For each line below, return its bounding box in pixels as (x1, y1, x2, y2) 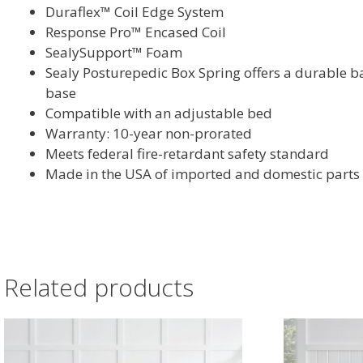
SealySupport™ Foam (45, 43, 182, 62)
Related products (4, 271, 194, 305)
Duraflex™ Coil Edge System (45, 2, 224, 22)
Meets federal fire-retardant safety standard (45, 144, 329, 164)
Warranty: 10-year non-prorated (45, 124, 252, 143)
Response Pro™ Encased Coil (45, 23, 226, 42)
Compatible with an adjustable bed (45, 104, 272, 123)
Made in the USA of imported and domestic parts (45, 164, 360, 184)
